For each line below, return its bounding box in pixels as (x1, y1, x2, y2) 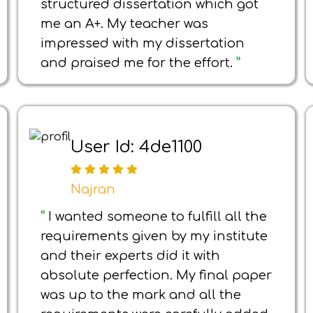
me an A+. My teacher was (41, 17, 208, 31)
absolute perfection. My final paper (41, 268, 272, 282)
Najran (71, 182, 115, 197)
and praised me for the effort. (41, 56, 236, 70)
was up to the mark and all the (41, 288, 241, 302)
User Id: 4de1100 (71, 137, 202, 156)
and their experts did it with (41, 249, 220, 263)
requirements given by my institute (41, 229, 268, 243)
